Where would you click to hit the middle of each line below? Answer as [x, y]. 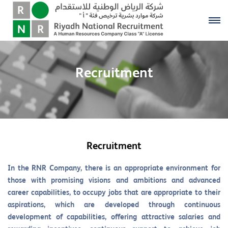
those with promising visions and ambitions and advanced [114, 181]
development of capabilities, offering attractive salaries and [114, 218]
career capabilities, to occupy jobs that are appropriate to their [114, 193]
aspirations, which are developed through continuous [114, 206]
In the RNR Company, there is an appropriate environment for [114, 169]
